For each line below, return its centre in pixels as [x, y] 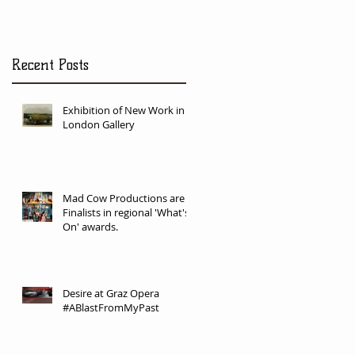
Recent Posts [50, 65]
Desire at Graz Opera [111, 293]
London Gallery [99, 124]
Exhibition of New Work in [124, 110]
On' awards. [90, 226]
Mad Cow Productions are [124, 198]
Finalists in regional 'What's [126, 212]
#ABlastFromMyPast [111, 307]
